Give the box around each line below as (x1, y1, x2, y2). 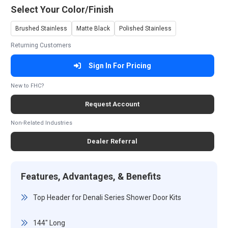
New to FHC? (10, 82, 44, 89)
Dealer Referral (87, 137, 138, 145)
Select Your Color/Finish (10, 4, 113, 15)
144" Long (33, 219, 65, 227)
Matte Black (76, 25, 110, 32)
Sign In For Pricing (89, 62, 152, 70)
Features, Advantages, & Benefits (20, 171, 161, 182)
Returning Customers (10, 42, 71, 49)
